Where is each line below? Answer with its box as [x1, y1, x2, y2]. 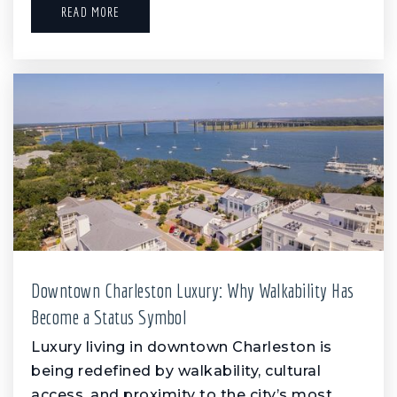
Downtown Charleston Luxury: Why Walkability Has [31, 279, 354, 302]
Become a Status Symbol [31, 306, 186, 329]
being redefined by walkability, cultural [31, 362, 321, 380]
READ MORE [61, 4, 120, 20]
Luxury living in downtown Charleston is [31, 339, 332, 356]
